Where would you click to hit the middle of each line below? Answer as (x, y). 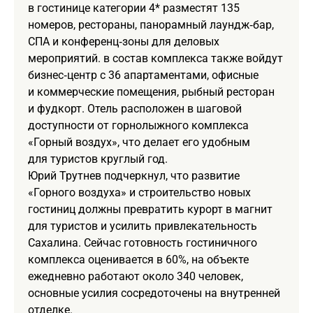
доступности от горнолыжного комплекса (138, 125)
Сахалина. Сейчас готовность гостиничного (143, 242)
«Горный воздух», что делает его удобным (139, 142)
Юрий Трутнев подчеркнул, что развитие (134, 175)
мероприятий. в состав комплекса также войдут (155, 58)
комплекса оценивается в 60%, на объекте (138, 259)
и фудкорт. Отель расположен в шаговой (135, 108)
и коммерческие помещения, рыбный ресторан (151, 92)
